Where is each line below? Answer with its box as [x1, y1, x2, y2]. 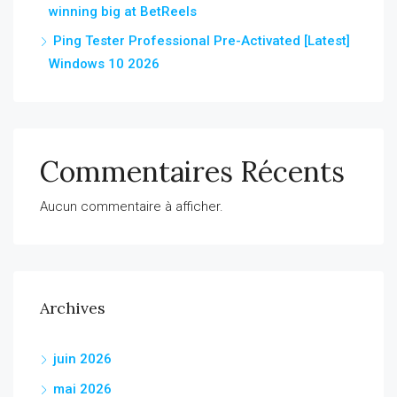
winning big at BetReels [49, 4, 197, 19]
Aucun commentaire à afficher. [40, 198, 223, 214]
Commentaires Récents [40, 153, 345, 190]
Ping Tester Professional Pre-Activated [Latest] [53, 33, 350, 49]
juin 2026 [53, 351, 112, 367]
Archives [40, 298, 105, 318]
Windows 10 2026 [49, 56, 160, 72]
